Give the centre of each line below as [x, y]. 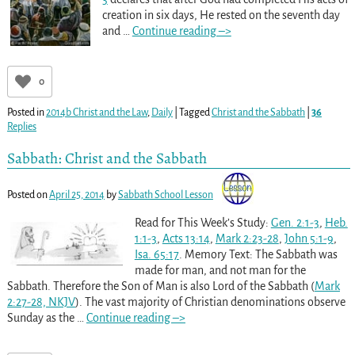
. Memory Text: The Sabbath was [258, 254]
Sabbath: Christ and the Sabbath [107, 158]
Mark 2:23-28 [247, 238]
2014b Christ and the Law [96, 113]
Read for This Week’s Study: [202, 222]
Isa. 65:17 [157, 254]
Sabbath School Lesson [165, 195]
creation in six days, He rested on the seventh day [221, 15]
